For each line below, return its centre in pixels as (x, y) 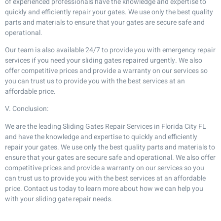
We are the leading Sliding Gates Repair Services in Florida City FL (106, 126)
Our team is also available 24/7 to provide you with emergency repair (110, 50)
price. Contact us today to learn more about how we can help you (104, 188)
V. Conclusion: (27, 109)
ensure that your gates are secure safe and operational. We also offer (110, 157)
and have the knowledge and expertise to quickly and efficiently (101, 137)
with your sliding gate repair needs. (59, 199)
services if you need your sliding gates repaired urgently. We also (104, 60)
